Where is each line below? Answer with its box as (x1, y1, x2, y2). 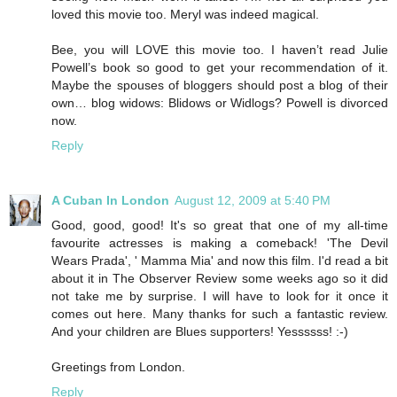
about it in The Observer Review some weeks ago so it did (51, 270, 388, 285)
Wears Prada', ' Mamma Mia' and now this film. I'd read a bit (51, 253, 388, 268)
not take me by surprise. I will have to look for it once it (51, 288, 388, 303)
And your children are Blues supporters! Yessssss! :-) (51, 323, 348, 339)
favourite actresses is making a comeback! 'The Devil (51, 235, 388, 250)
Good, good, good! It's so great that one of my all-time (51, 217, 388, 232)
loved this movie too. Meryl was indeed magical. (51, 6, 319, 21)
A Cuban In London (51, 192, 169, 207)
